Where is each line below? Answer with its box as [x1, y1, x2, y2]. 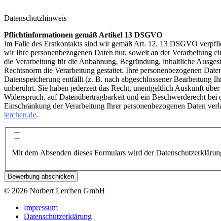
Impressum [24, 203, 58, 212]
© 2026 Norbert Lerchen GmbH [4, 186, 105, 195]
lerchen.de [4, 110, 36, 119]
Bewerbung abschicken [8, 173, 74, 181]
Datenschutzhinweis [4, 13, 67, 22]
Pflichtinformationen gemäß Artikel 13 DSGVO [4, 30, 162, 39]
